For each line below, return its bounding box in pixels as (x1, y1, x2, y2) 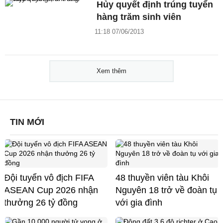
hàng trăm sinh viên (97, 12, 182, 22)
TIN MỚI (10, 116, 44, 127)
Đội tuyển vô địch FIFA (4, 172, 94, 183)
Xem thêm (97, 67, 126, 75)
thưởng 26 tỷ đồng (4, 197, 78, 208)
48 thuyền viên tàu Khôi (115, 172, 209, 183)
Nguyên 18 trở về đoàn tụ (115, 185, 217, 195)
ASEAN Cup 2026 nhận (4, 185, 98, 195)
